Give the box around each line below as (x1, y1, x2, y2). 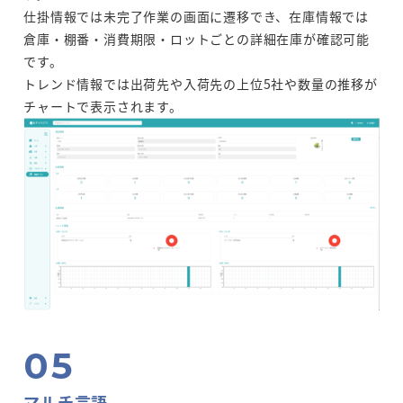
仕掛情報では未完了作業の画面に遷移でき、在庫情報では (23, 7, 369, 26)
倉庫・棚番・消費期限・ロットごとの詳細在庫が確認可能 (23, 30, 370, 49)
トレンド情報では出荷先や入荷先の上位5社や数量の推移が (23, 75, 378, 94)
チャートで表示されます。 (23, 97, 183, 116)
